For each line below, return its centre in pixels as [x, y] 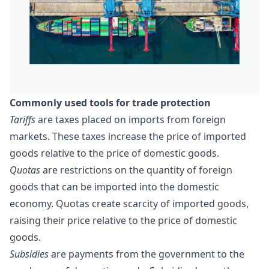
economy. [33, 203]
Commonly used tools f [65, 102]
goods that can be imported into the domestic [114, 186]
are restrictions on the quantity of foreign [136, 170]
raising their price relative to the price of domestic [123, 220]
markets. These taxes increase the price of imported [128, 136]
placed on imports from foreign [153, 119]
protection [186, 102]
